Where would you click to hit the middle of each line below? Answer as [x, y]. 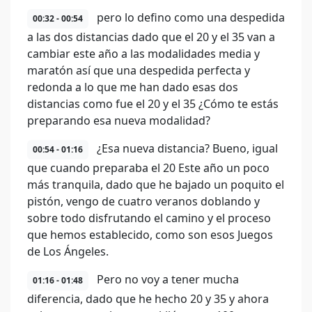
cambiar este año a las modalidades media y [143, 54]
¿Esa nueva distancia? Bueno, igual [186, 148]
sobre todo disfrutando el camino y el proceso [149, 218]
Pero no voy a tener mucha [166, 279]
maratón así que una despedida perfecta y [139, 70]
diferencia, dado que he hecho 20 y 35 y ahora [148, 299]
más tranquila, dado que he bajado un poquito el [156, 185]
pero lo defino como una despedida [189, 17]
